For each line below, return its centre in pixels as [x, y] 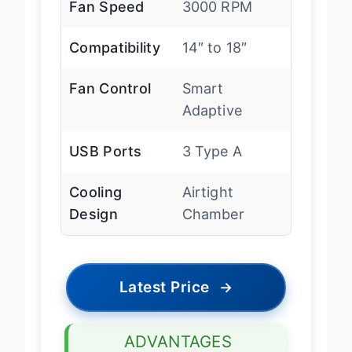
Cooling [96, 205]
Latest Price [164, 300]
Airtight [207, 205]
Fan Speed [107, 20]
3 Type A [212, 164]
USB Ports [106, 164]
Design [93, 227]
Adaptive [212, 123]
